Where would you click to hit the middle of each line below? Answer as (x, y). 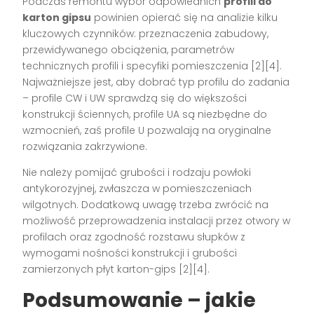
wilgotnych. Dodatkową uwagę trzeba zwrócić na (146, 204)
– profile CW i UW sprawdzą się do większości (135, 98)
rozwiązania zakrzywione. (85, 146)
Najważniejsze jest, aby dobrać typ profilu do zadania (156, 82)
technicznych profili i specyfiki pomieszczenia (137, 66)
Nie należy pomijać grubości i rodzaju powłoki (137, 172)
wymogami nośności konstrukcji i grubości (130, 253)
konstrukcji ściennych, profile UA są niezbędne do (145, 114)
